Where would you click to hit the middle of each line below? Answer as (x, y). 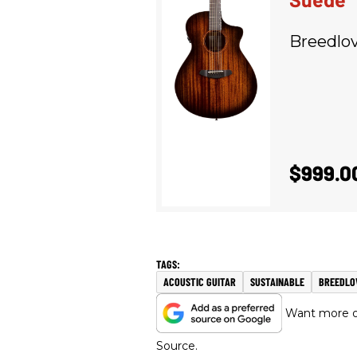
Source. (177, 346)
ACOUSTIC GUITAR (200, 282)
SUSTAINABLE (277, 282)
